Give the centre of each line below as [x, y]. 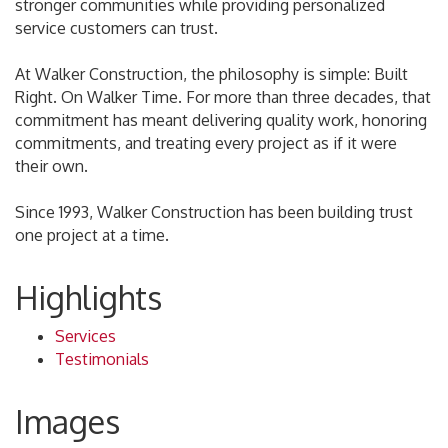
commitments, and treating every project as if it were [206, 143]
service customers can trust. [116, 28]
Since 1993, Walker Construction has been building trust [214, 212]
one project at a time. [92, 235]
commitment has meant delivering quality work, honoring [221, 120]
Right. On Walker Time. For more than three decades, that [223, 97]
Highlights [88, 297]
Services [85, 336]
